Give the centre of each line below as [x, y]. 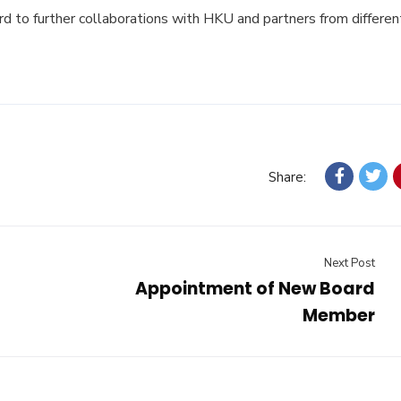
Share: [287, 178]
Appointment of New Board [255, 289]
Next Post [350, 264]
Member [339, 316]
